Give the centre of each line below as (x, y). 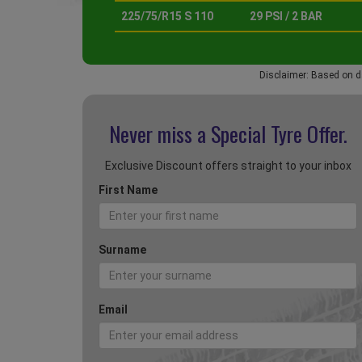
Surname (122, 250)
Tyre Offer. (309, 134)
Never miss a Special (189, 134)
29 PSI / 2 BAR (286, 17)
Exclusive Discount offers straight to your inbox (228, 166)
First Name (128, 190)
